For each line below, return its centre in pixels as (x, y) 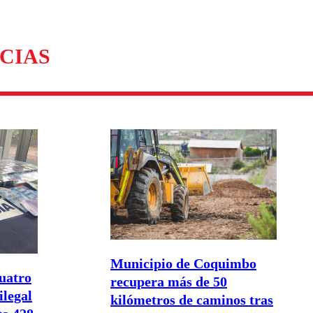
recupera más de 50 (169, 281)
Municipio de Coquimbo (183, 263)
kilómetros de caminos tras (192, 299)
